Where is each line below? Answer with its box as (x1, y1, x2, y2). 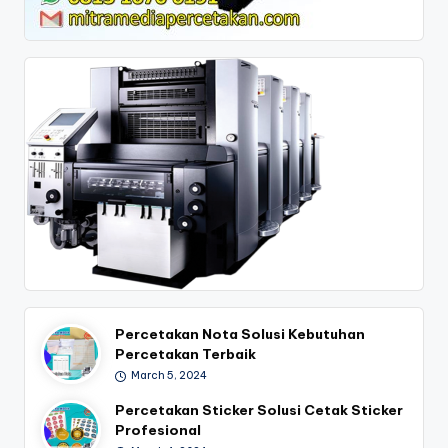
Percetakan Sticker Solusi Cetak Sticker (115, 400, 404, 419)
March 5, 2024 (130, 369, 207, 383)
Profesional (115, 420, 202, 439)
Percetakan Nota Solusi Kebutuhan (115, 324, 366, 343)
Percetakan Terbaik (115, 344, 257, 363)
